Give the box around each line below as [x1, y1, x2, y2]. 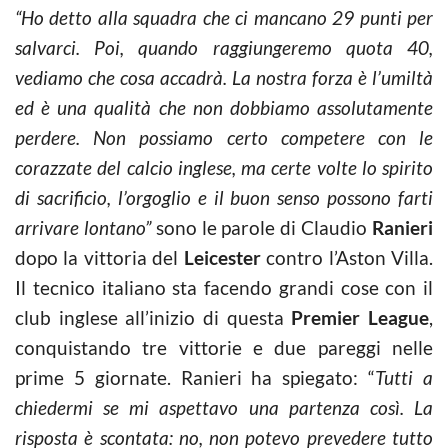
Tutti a [375, 366, 434, 389]
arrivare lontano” [15, 216, 151, 239]
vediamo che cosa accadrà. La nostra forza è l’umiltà [15, 66, 433, 89]
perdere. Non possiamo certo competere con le [15, 126, 433, 149]
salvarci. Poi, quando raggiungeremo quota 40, [15, 36, 433, 59]
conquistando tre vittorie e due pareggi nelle [15, 336, 433, 359]
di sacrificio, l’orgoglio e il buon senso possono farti [15, 186, 433, 209]
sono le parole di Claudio [150, 216, 373, 239]
